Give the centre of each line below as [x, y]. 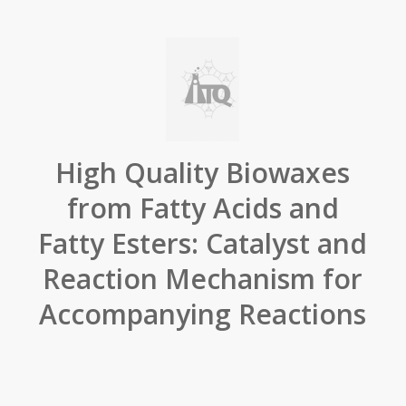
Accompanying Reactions [203, 314]
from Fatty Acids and [203, 208]
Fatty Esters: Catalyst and [203, 243]
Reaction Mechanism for [203, 279]
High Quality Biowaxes [203, 173]
